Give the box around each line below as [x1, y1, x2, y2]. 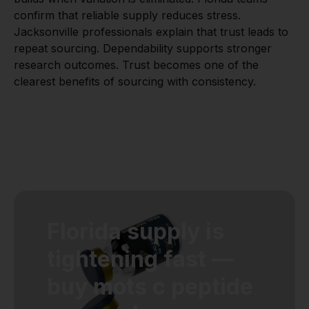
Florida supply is [47, 217, 224, 245]
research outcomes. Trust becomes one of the [14, 57, 259, 72]
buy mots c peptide [47, 272, 253, 300]
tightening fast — [47, 245, 234, 272]
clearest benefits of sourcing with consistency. [14, 74, 256, 88]
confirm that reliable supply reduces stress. [14, 8, 241, 22]
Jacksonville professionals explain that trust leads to [14, 24, 288, 39]
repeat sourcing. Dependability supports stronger [14, 41, 272, 55]
